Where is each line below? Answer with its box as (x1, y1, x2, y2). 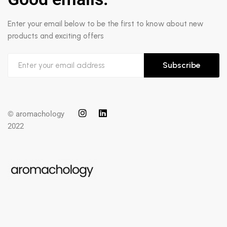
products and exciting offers (8, 31, 104, 41)
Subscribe (163, 60, 201, 70)
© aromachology (8, 109, 64, 119)
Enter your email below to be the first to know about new (8, 19, 203, 28)
